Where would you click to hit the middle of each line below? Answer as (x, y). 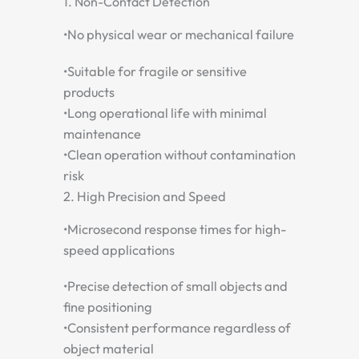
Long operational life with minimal (167, 113)
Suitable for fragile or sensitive (157, 71)
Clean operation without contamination (182, 154)
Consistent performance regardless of (179, 328)
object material (109, 349)
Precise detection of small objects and (177, 286)
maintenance (102, 133)
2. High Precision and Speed (145, 196)
